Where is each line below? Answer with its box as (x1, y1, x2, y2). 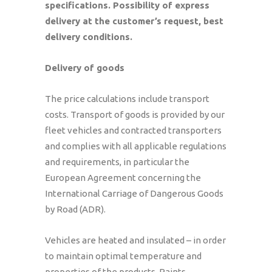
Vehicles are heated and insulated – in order (45, 235, 226, 245)
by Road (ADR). (45, 204, 106, 214)
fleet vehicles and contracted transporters (45, 125, 222, 135)
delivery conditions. (45, 32, 132, 42)
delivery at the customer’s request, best (45, 16, 223, 26)
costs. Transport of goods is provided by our (45, 109, 225, 120)
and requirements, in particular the (45, 157, 189, 167)
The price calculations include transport (45, 93, 209, 104)
